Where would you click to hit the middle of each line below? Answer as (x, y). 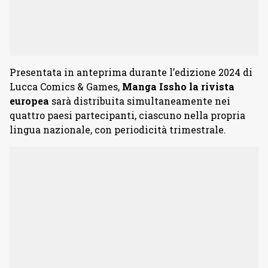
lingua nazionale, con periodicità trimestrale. (118, 129)
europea (29, 100)
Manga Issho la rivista (178, 86)
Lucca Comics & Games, (66, 86)
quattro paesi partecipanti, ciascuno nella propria (127, 115)
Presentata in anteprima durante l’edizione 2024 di (131, 72)
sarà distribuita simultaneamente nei (140, 100)
